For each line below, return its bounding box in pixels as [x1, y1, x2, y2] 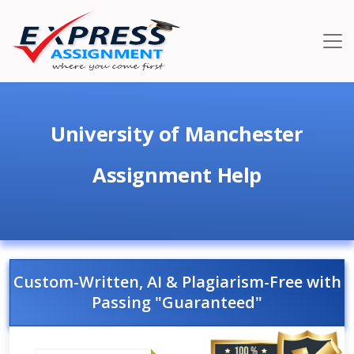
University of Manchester [51, 120, 303, 148]
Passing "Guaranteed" [92, 292, 262, 313]
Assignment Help [92, 161, 262, 189]
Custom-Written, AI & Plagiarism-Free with [13, 271, 341, 292]
